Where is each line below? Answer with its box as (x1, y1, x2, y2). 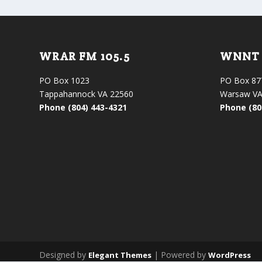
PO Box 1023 (39, 74, 90, 86)
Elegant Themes (88, 250, 152, 261)
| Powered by (151, 249, 209, 261)
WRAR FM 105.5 (39, 49, 130, 63)
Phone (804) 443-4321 (39, 101, 127, 113)
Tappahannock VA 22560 (39, 88, 134, 99)
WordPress (208, 250, 251, 261)
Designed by (39, 249, 89, 261)
